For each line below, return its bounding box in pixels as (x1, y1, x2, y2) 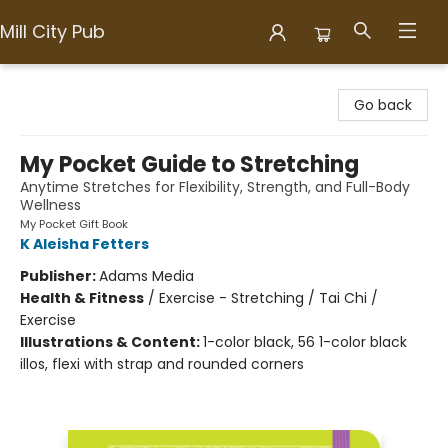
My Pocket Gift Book (20, 216, 128, 232)
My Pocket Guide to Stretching (20, 149, 359, 180)
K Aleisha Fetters (20, 234, 149, 254)
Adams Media (99, 266, 194, 286)
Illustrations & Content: (20, 332, 203, 352)
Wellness (20, 195, 81, 215)
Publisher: (20, 266, 99, 286)
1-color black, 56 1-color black (203, 332, 407, 352)
